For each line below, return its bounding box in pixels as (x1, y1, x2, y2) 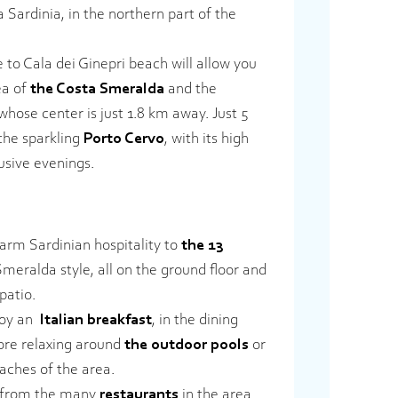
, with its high (164, 131, 249, 147)
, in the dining (152, 312, 238, 329)
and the (164, 81, 217, 98)
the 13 (181, 237, 224, 254)
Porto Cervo (84, 131, 164, 147)
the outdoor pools (124, 337, 249, 354)
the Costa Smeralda (30, 81, 164, 98)
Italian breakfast (36, 312, 152, 329)
